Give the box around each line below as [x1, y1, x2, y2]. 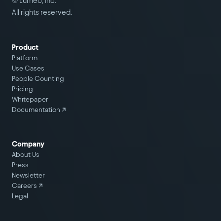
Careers [12, 182, 37, 189]
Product [12, 43, 38, 51]
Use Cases [12, 65, 44, 72]
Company [12, 140, 44, 148]
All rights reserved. [12, 8, 72, 16]
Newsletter [12, 172, 45, 179]
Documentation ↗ [12, 106, 66, 113]
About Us [12, 151, 39, 158]
